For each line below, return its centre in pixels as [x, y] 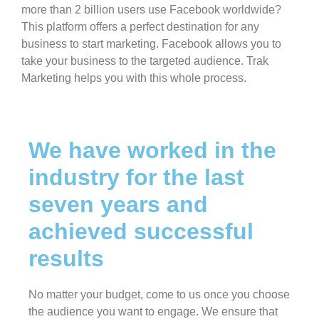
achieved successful [141, 231]
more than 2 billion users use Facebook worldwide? [151, 10]
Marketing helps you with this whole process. [134, 78]
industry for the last [136, 177]
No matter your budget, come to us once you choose [159, 294]
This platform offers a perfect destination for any [140, 27]
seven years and [118, 204]
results [66, 258]
